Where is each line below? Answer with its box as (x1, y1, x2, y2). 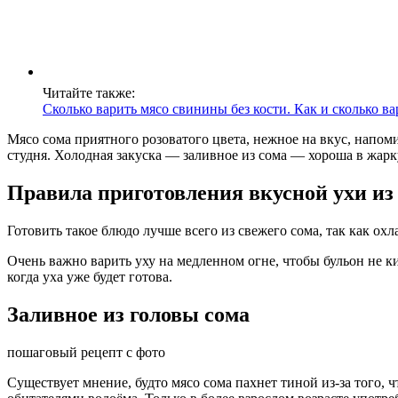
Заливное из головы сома (7, 302, 250, 326)
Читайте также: (43, 85, 135, 101)
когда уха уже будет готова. (7, 268, 172, 284)
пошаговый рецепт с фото (7, 344, 165, 360)
